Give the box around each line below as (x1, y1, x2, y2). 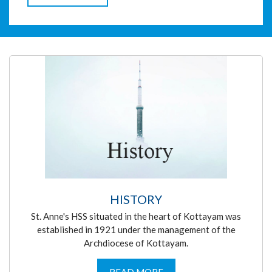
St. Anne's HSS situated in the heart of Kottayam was (31, 211, 241, 222)
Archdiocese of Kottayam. (84, 237, 188, 249)
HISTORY (110, 192, 162, 207)
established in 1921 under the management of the (36, 224, 236, 236)
